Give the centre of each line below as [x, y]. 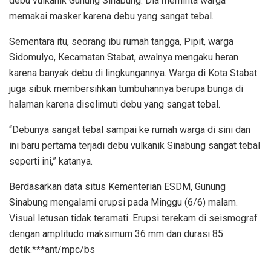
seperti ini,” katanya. [51, 161]
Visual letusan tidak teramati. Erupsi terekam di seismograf [133, 218]
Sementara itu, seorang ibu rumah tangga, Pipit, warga [121, 41]
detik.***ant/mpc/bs [52, 249]
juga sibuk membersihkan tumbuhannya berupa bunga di [126, 88]
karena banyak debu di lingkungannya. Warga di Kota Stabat [133, 73]
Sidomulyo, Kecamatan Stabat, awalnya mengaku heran [124, 57]
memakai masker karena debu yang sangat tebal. [111, 16]
